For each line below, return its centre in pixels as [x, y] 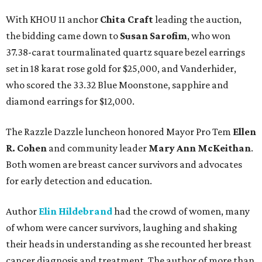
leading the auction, [197, 20]
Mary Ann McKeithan [200, 148]
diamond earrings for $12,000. [70, 101]
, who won [209, 36]
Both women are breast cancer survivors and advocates [124, 165]
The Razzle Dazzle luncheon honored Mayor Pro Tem [119, 132]
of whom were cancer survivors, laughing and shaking [122, 228]
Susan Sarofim [154, 36]
